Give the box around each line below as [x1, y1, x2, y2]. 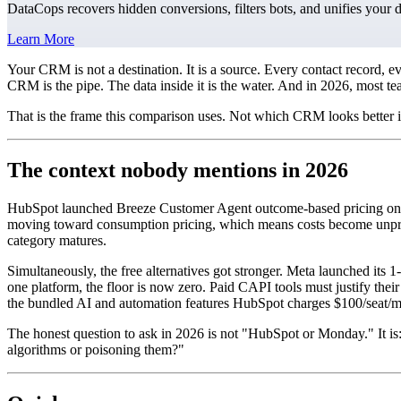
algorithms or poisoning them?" [7, 342, 184, 358]
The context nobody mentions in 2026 [7, 158, 348, 183]
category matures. [7, 233, 107, 249]
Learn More [7, 31, 74, 47]
